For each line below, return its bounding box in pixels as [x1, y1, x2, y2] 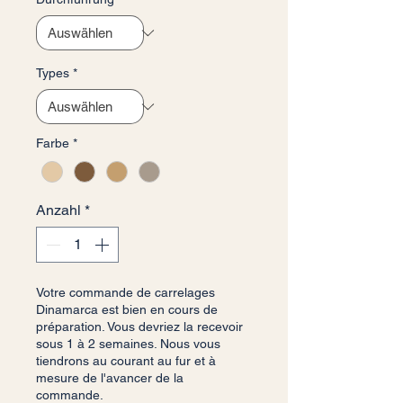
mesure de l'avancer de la [36, 371, 184, 386]
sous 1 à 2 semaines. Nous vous [36, 336, 220, 352]
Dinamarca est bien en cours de [36, 302, 218, 318]
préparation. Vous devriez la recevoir [36, 319, 243, 335]
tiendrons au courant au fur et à [36, 354, 216, 369]
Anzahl [36, 201, 81, 219]
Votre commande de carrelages [36, 285, 215, 300]
